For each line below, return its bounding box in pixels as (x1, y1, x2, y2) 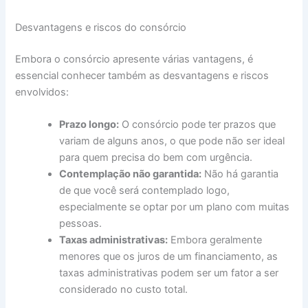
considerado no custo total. (59, 283, 188, 296)
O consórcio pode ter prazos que (119, 118, 276, 131)
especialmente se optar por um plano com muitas (59, 201, 290, 214)
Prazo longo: (59, 118, 120, 131)
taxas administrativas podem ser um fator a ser (59, 267, 279, 280)
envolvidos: (15, 86, 69, 99)
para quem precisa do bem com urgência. (59, 151, 253, 164)
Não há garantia (201, 168, 279, 181)
